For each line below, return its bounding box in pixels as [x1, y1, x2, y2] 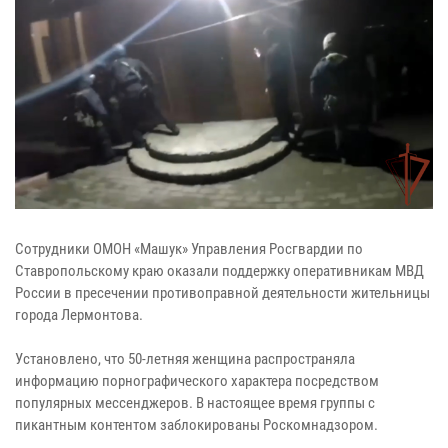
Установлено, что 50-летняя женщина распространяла [15, 349, 355, 368]
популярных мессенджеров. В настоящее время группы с [15, 393, 375, 412]
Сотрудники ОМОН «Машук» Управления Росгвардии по [15, 239, 363, 258]
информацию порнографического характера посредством [15, 371, 379, 390]
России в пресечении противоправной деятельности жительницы [15, 283, 430, 302]
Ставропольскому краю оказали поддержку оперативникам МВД [15, 261, 424, 280]
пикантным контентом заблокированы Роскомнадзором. [15, 415, 378, 434]
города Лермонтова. [15, 305, 143, 324]
